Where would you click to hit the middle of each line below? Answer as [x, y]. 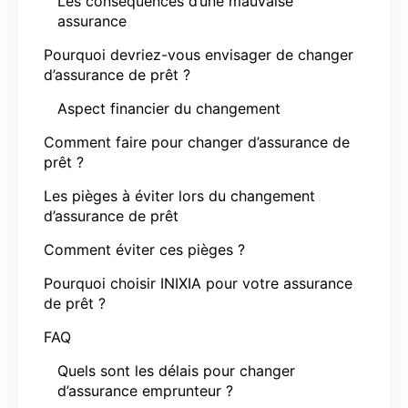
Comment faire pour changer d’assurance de [197, 142]
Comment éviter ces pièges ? [144, 249]
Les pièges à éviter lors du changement [179, 195]
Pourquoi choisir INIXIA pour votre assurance [198, 283]
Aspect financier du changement [169, 108]
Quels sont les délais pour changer [176, 370]
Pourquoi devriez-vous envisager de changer [199, 54]
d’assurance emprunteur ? [145, 390]
